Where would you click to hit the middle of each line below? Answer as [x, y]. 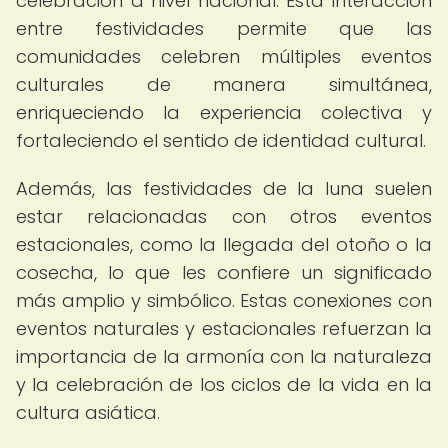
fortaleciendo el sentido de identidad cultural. [221, 140]
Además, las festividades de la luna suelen [224, 188]
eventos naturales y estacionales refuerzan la [224, 328]
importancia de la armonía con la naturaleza [224, 356]
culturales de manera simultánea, [224, 84]
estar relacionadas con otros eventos [224, 216]
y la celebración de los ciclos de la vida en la [224, 384]
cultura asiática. [88, 412]
